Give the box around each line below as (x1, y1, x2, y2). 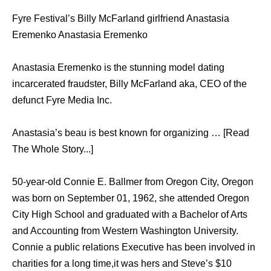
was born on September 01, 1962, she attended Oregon (12, 193, 249, 204)
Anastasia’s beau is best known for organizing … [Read (12, 128, 249, 139)
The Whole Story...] (12, 144, 93, 155)
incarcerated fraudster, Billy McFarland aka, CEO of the (12, 79, 247, 90)
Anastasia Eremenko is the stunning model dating (12, 62, 224, 73)
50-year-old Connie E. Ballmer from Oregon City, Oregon (12, 177, 256, 188)
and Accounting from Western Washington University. (12, 226, 238, 237)
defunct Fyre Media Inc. (12, 95, 112, 106)
